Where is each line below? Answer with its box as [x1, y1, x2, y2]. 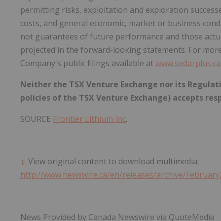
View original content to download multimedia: [26, 156, 199, 167]
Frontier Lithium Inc [53, 113, 126, 125]
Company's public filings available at [20, 58, 155, 69]
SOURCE [20, 113, 53, 125]
